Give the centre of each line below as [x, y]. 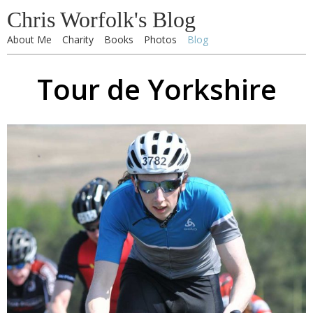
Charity [78, 39]
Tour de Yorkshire [156, 89]
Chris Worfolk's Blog [101, 20]
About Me [29, 39]
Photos [160, 39]
